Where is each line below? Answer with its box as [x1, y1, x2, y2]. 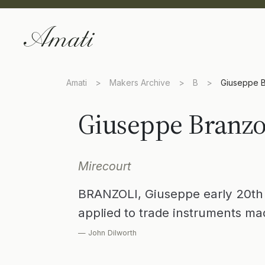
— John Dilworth [78, 228, 137, 237]
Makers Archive [109, 77, 170, 88]
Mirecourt [78, 159, 131, 173]
